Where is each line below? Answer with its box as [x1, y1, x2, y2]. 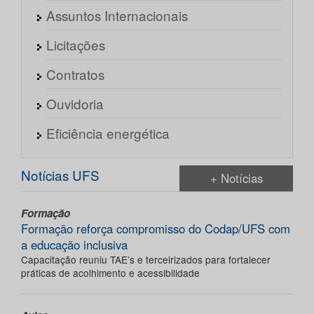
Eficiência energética [46, 123, 170, 143]
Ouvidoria [46, 94, 104, 114]
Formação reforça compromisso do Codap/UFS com [21, 220, 290, 238]
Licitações [46, 35, 105, 55]
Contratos [46, 64, 104, 84]
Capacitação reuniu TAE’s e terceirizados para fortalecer [21, 252, 271, 267]
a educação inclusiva [21, 236, 128, 254]
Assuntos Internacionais [46, 6, 188, 25]
